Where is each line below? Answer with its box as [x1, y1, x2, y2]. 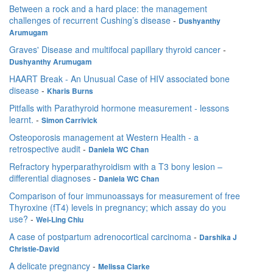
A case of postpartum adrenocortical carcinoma [9, 230, 191, 243]
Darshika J [199, 232, 237, 243]
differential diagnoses [9, 172, 91, 185]
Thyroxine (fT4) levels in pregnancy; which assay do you [9, 201, 226, 214]
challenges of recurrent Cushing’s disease [9, 14, 171, 27]
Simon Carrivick [41, 115, 97, 126]
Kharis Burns [47, 86, 93, 97]
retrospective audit [9, 143, 80, 155]
